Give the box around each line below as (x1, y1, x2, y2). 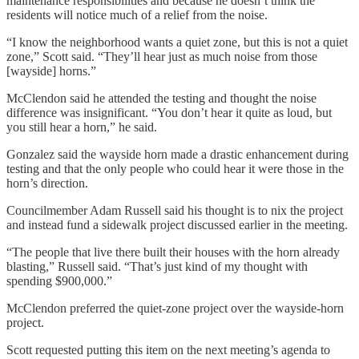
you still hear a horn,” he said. (6, 119, 157, 134)
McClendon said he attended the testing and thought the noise (6, 91, 317, 105)
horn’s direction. (6, 175, 88, 190)
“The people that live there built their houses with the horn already (6, 244, 340, 259)
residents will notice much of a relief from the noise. (6, 7, 268, 22)
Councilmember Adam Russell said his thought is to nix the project (6, 203, 343, 217)
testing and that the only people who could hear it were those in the (6, 161, 344, 175)
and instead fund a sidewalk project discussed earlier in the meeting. (6, 217, 348, 232)
